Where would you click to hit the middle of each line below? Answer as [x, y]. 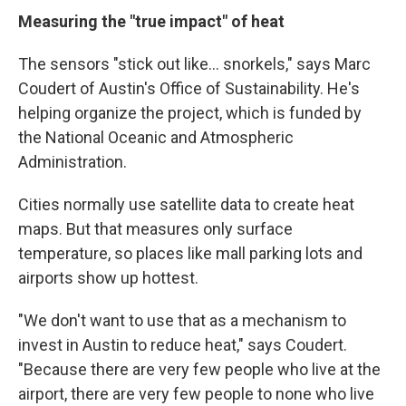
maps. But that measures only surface [155, 229]
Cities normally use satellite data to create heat [186, 204]
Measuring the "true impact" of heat [151, 21]
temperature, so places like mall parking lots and [190, 253]
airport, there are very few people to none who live [196, 394]
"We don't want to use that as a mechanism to [182, 320]
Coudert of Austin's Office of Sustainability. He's [189, 88]
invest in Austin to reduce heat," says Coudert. [183, 345]
